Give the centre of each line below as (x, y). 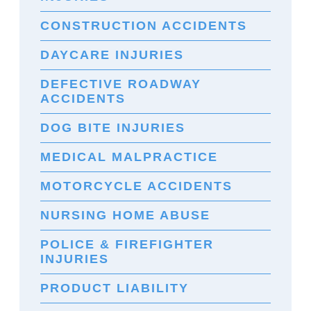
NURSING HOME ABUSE (125, 215)
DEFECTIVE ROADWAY (121, 84)
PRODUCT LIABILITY (115, 288)
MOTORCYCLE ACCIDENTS (136, 186)
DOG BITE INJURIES (113, 127)
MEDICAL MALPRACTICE (129, 157)
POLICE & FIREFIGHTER (127, 244)
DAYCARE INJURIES (112, 54)
